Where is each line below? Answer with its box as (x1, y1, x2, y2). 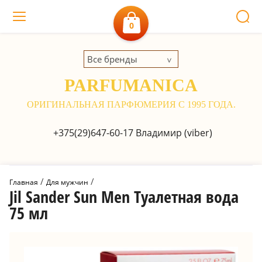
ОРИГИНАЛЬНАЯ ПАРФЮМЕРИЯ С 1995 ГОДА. (26, 99, 236, 109)
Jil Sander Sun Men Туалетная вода (9, 185, 239, 208)
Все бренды (87, 53, 137, 65)
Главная (9, 177, 38, 187)
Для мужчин (46, 177, 88, 187)
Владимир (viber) (133, 126, 212, 139)
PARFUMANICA (64, 75, 198, 95)
